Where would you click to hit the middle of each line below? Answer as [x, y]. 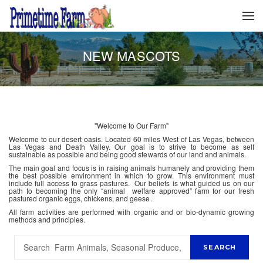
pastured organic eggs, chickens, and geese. [80, 198]
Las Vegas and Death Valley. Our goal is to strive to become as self [131, 146]
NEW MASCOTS [131, 55]
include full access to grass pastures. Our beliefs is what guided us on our [131, 183]
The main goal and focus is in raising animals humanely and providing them [131, 168]
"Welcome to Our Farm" [131, 125]
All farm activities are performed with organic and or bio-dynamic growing [131, 212]
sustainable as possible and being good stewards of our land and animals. [127, 154]
